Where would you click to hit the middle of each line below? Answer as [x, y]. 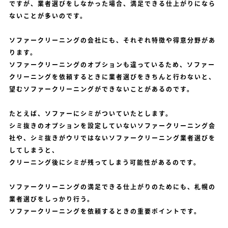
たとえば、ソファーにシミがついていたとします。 [91, 114]
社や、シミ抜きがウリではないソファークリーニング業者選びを [112, 138]
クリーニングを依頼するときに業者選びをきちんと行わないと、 [112, 77]
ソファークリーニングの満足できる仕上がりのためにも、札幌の [112, 187]
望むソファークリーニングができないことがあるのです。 [101, 89]
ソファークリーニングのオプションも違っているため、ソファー [112, 65]
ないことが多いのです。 [48, 16]
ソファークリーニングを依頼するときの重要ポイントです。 [105, 211]
